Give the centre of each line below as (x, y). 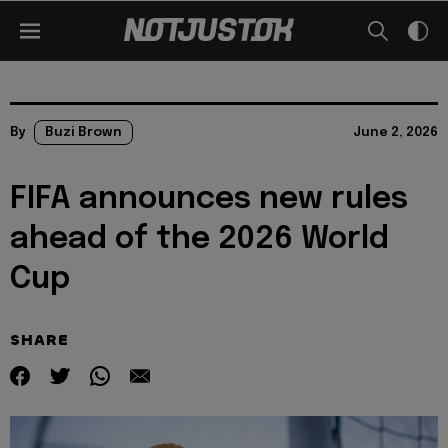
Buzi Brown (83, 132)
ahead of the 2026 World (199, 239)
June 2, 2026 (395, 132)
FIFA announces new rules (209, 199)
